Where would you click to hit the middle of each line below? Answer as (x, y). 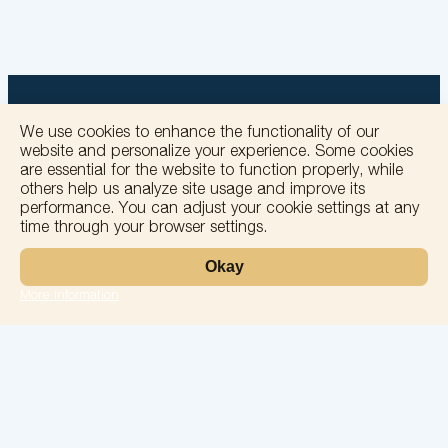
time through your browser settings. (143, 228)
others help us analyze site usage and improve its (192, 190)
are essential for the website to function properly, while (211, 171)
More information (69, 296)
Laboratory (224, 426)
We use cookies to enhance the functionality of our (199, 133)
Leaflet (399, 409)
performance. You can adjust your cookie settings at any (219, 209)
